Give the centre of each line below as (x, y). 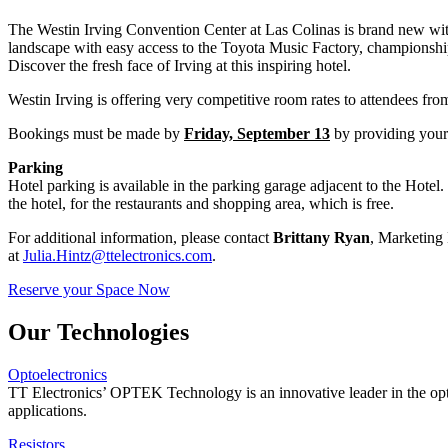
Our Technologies (98, 332)
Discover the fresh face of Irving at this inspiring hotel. (179, 66)
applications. (47, 410)
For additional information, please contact (140, 238)
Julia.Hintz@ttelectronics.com (117, 256)
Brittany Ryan (321, 238)
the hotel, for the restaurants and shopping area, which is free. (201, 204)
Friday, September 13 (257, 134)
